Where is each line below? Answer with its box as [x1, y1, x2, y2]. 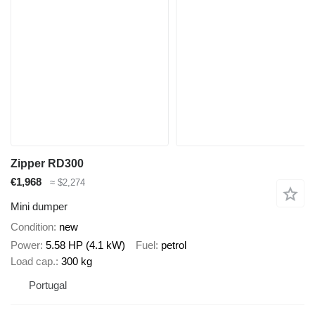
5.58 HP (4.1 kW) [46, 239, 125, 252]
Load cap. [11, 255, 56, 268]
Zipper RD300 [11, 157, 84, 170]
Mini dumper [11, 200, 67, 212]
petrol [161, 239, 186, 252]
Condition [11, 220, 53, 233]
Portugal [29, 279, 67, 292]
